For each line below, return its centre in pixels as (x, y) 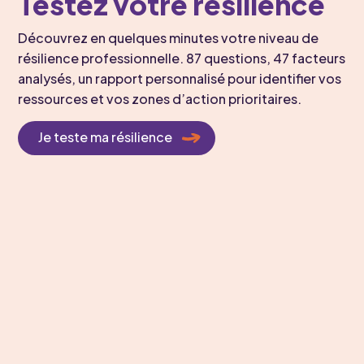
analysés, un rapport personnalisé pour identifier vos (180, 79)
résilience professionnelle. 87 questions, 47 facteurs (182, 58)
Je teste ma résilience (106, 136)
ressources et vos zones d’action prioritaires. (160, 99)
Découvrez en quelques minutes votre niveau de (169, 38)
